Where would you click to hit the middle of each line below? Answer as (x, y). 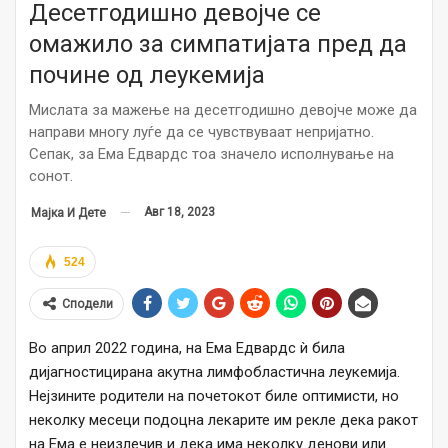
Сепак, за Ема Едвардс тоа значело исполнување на (211, 154)
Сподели (87, 303)
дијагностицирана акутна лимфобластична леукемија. (214, 371)
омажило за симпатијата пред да (218, 44)
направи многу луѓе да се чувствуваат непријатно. (201, 132)
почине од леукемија (147, 75)
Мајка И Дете (68, 212)
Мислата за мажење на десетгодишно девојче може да (223, 110)
